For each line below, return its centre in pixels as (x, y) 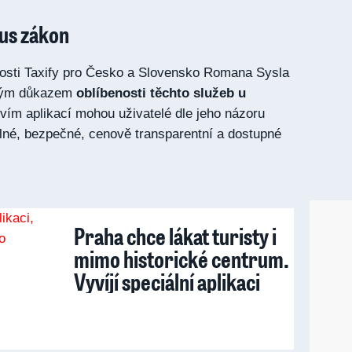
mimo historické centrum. (181, 258)
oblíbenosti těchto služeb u (161, 93)
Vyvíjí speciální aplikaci (167, 281)
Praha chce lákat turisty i (175, 236)
